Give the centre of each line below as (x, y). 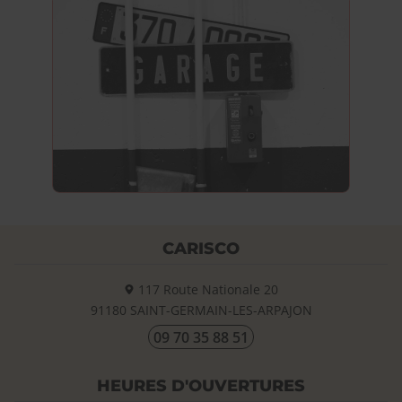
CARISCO (201, 249)
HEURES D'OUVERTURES (201, 386)
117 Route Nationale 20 (206, 290)
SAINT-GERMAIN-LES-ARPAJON (221, 310)
